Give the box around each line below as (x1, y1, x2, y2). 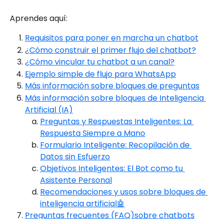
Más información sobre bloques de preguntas (25, 80, 199, 92)
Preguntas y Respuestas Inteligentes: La (40, 115, 194, 127)
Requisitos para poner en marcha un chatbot (25, 32, 198, 44)
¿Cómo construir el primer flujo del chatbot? (25, 44, 196, 56)
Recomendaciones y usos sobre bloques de (40, 186, 208, 197)
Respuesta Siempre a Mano (40, 127, 145, 139)
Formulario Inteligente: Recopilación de (40, 139, 192, 151)
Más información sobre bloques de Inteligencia (25, 92, 206, 104)
